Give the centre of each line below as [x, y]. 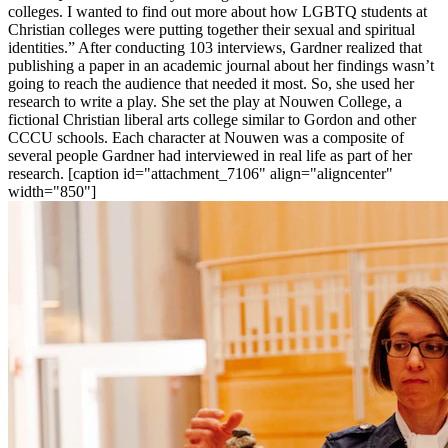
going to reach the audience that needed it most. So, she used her [211, 83]
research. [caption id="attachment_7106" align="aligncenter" [200, 173]
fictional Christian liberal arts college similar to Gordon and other [212, 119]
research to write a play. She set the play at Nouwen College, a [205, 101]
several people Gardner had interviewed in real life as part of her [210, 155]
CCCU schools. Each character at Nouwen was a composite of [206, 137]
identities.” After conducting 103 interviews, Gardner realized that [215, 47]
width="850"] [52, 191]
